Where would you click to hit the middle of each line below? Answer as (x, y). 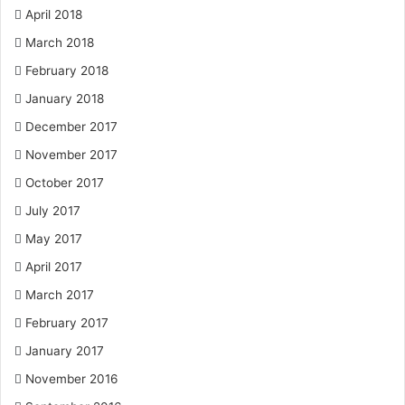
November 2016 (72, 379)
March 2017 (60, 295)
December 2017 (71, 127)
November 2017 (71, 155)
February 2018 (67, 71)
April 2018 (54, 14)
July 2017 (53, 211)
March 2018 (60, 42)
